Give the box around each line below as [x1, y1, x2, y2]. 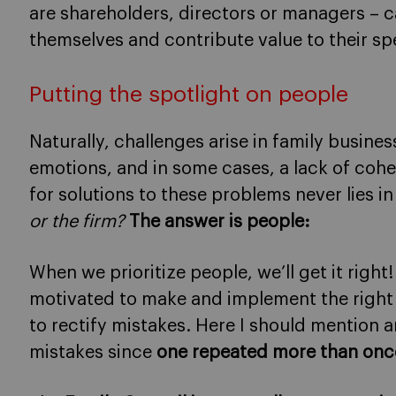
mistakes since [29, 344, 156, 362]
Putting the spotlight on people [29, 83, 348, 106]
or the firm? [29, 213, 125, 232]
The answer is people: [129, 213, 309, 232]
